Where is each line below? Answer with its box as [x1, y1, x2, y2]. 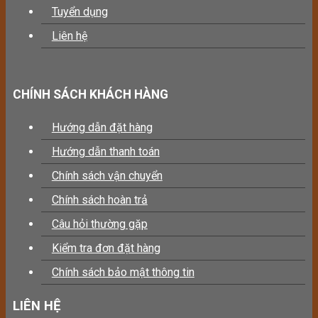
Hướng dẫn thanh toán [51, 144, 160, 158]
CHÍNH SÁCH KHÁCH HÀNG [12, 87, 168, 102]
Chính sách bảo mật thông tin [51, 265, 194, 279]
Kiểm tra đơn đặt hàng [51, 241, 160, 255]
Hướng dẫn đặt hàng [51, 120, 153, 134]
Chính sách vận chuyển [51, 168, 163, 182]
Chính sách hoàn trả [51, 192, 148, 207]
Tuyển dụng [51, 5, 108, 19]
